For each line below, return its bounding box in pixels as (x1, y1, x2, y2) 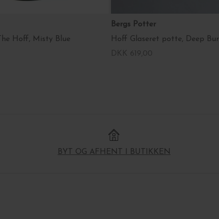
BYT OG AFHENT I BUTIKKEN (57, 148, 171, 156)
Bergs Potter (110, 20, 158, 28)
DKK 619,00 (110, 49, 153, 58)
